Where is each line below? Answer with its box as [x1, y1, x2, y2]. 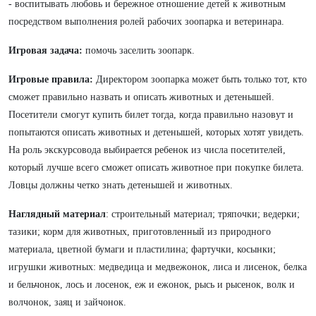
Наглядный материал [8, 209, 106, 219]
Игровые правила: [8, 74, 96, 85]
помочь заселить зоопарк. [85, 45, 195, 56]
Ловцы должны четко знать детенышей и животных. [8, 180, 233, 190]
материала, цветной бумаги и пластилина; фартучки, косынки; [8, 244, 276, 255]
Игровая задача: [8, 45, 85, 56]
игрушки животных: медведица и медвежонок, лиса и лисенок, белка [8, 262, 307, 272]
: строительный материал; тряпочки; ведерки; [106, 209, 300, 219]
